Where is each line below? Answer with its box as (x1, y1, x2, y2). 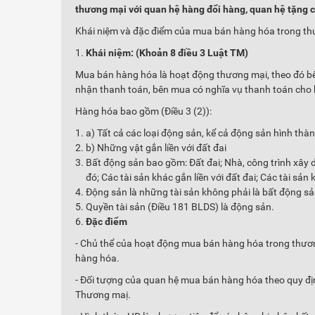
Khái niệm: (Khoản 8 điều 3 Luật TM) (86, 47, 248, 58)
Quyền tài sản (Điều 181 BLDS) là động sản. (86, 201, 274, 212)
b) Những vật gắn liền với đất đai (86, 142, 226, 153)
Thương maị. (75, 289, 131, 300)
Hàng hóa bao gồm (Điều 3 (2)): (75, 105, 212, 117)
